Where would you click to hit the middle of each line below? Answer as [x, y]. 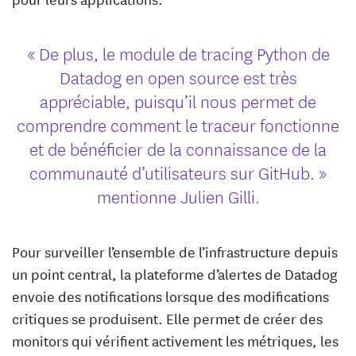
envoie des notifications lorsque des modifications [170, 295]
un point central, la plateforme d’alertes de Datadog [175, 273]
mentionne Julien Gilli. [178, 195]
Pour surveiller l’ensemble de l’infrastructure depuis [175, 251]
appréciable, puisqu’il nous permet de [178, 100]
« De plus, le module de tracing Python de [178, 52]
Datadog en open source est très [178, 76]
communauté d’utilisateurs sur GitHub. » [178, 172]
